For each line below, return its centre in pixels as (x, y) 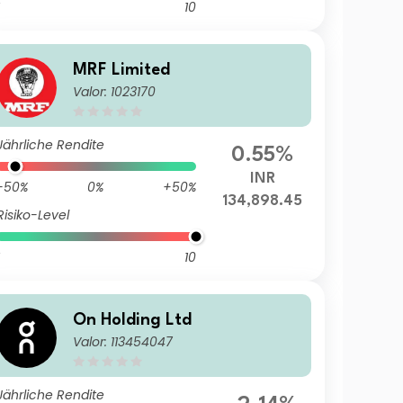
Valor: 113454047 (122, 341)
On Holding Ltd (132, 320)
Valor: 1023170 (114, 91)
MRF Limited (121, 70)
